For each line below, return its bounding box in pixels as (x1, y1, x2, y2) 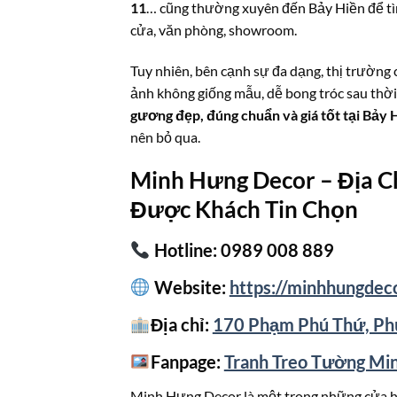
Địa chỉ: (150, 314, 213, 336)
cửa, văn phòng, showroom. (130, 20, 297, 38)
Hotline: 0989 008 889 (150, 239, 334, 261)
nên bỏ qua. (130, 128, 200, 145)
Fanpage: (150, 351, 221, 373)
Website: (150, 276, 230, 299)
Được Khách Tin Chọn (130, 196, 358, 223)
